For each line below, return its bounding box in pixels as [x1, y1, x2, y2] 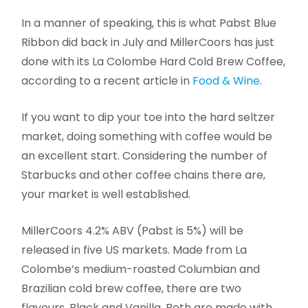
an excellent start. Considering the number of [21, 148, 268, 164]
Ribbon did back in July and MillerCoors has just [21, 34, 275, 51]
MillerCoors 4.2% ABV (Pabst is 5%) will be [21, 223, 244, 239]
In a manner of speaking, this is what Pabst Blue [21, 15, 277, 32]
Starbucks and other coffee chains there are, [21, 167, 266, 184]
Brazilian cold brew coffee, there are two [21, 280, 242, 297]
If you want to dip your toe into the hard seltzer [21, 109, 276, 126]
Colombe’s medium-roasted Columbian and [21, 261, 261, 278]
